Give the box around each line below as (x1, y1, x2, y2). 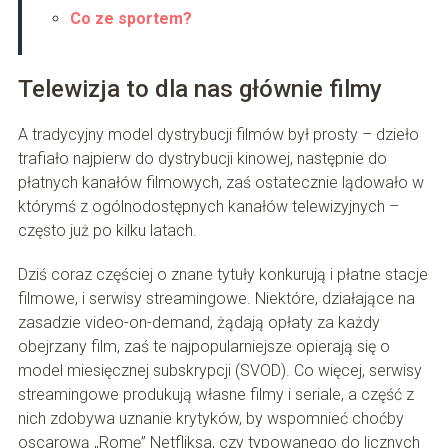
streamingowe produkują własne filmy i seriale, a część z (17, 385, 414, 405)
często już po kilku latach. (17, 221, 197, 241)
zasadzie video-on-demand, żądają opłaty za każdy (17, 313, 380, 333)
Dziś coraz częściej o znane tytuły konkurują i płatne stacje (17, 265, 428, 285)
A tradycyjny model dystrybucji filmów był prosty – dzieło (17, 125, 419, 145)
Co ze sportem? (69, 9, 192, 29)
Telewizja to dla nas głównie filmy (17, 75, 382, 104)
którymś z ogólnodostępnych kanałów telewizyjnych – (17, 197, 399, 217)
